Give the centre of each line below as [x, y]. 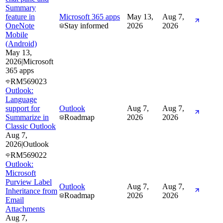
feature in [20, 16]
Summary [21, 7]
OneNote [20, 25]
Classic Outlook [31, 126]
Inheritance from [31, 191]
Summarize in [27, 117]
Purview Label [29, 182]
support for [23, 108]
